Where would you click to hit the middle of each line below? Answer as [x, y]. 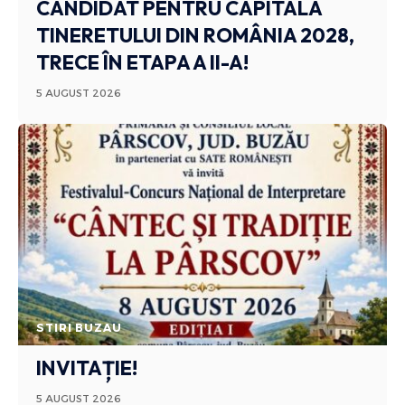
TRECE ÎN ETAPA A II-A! [143, 62]
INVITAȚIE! [87, 367]
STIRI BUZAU [79, 327]
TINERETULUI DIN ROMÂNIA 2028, [196, 35]
